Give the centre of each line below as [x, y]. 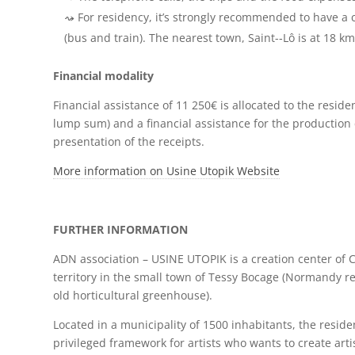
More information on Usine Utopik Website [167, 171]
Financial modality [104, 76]
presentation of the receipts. [129, 142]
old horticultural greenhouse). [133, 296]
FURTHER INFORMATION [121, 230]
